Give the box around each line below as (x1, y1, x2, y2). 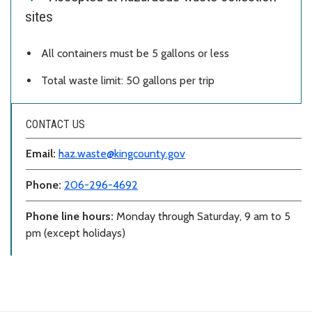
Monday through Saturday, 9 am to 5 (116, 210, 290, 224)
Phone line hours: (26, 210, 116, 224)
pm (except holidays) (26, 226, 125, 240)
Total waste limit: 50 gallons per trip (41, 74, 214, 88)
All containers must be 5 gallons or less (41, 47, 229, 61)
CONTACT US (26, 118, 85, 132)
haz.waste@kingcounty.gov (58, 147, 185, 161)
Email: (26, 147, 58, 161)
